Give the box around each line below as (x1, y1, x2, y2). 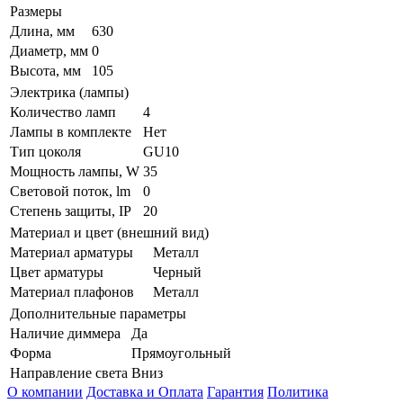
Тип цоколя (10, 144, 81, 160)
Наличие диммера (10, 326, 121, 342)
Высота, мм (10, 63, 81, 79)
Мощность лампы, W (10, 164, 139, 180)
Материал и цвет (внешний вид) (10, 225, 209, 241)
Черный (153, 264, 201, 281)
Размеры (10, 4, 62, 20)
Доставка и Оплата (86, 384, 203, 400)
